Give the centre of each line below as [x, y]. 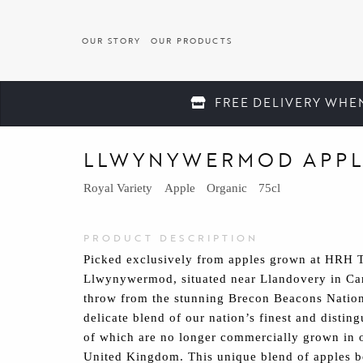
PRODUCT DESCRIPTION [171, 237]
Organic [227, 188]
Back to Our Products [171, 111]
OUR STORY [112, 41]
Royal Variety [118, 188]
